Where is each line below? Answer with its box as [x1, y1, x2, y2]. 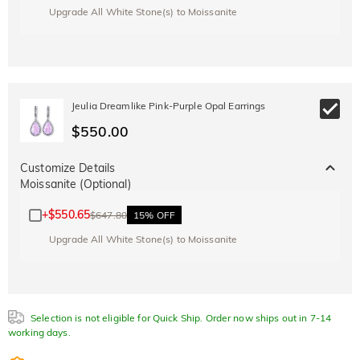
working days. [8, 326, 71, 339]
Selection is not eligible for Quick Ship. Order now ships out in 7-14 [31, 312, 332, 325]
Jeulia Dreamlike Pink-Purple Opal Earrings [72, 100, 266, 112]
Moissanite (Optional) [20, 177, 131, 192]
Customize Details [20, 160, 116, 175]
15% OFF [133, 209, 175, 222]
